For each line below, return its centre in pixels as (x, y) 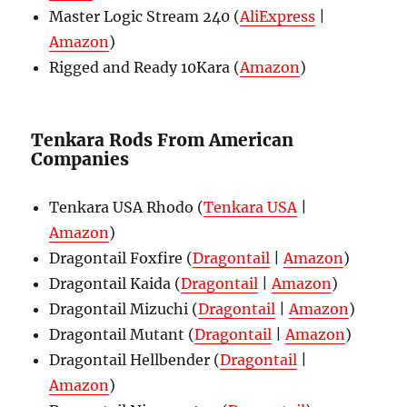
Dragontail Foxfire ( (121, 258)
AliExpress (278, 16)
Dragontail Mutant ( (122, 334)
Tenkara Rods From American (163, 140)
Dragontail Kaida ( (115, 283)
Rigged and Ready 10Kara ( (145, 67)
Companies (80, 159)
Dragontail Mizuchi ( (124, 309)
